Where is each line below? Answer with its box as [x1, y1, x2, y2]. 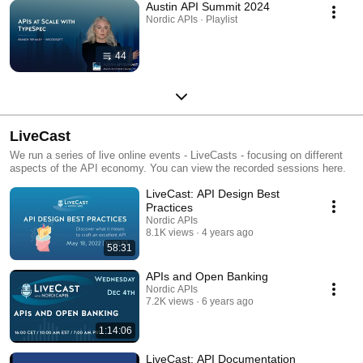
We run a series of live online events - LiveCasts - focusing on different [10, 148, 343, 161]
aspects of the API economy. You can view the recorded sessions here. [10, 161, 346, 174]
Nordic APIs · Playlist [146, 13, 237, 25]
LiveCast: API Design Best [146, 186, 280, 200]
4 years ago [202, 226, 254, 238]
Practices [146, 200, 193, 214]
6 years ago [202, 295, 254, 307]
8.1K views [146, 226, 194, 238]
